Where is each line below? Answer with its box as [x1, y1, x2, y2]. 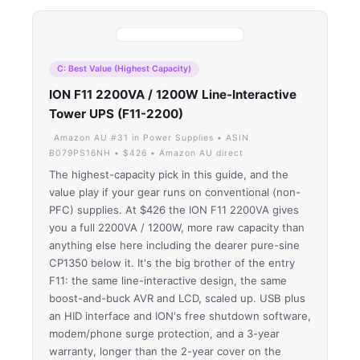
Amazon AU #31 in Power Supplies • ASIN [54, 132, 249, 143]
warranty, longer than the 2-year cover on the [49, 344, 281, 358]
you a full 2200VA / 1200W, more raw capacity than [49, 220, 305, 234]
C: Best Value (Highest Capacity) [57, 63, 191, 74]
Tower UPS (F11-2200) [49, 105, 183, 121]
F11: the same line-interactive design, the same [49, 273, 287, 287]
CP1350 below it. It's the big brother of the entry [49, 256, 295, 269]
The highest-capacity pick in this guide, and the [49, 167, 288, 181]
